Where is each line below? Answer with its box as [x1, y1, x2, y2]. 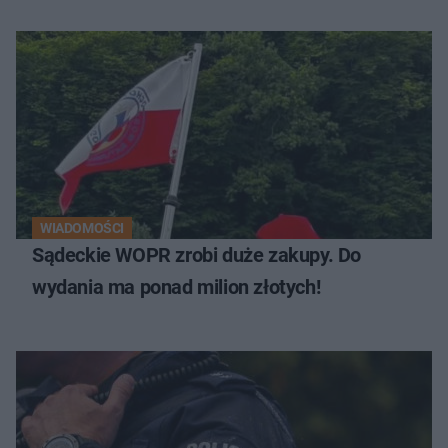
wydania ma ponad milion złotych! [32, 275, 321, 300]
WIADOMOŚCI [40, 220, 124, 237]
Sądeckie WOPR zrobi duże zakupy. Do [32, 243, 361, 268]
